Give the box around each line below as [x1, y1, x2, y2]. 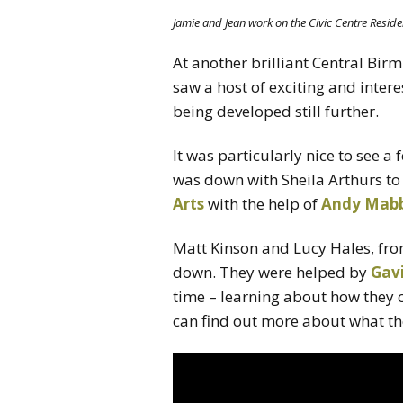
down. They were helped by [173, 261, 371, 282]
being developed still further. [173, 100, 379, 121]
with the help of [204, 193, 321, 214]
